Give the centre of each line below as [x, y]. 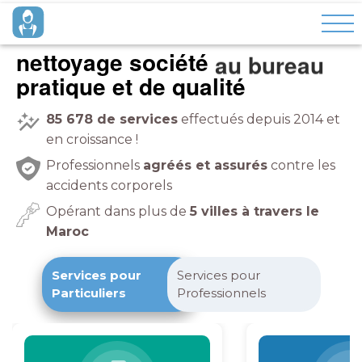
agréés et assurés [205, 165]
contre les [301, 165]
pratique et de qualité [131, 86]
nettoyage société [116, 62]
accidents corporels [109, 185]
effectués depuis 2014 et [259, 119]
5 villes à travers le [255, 211]
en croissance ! [92, 139]
